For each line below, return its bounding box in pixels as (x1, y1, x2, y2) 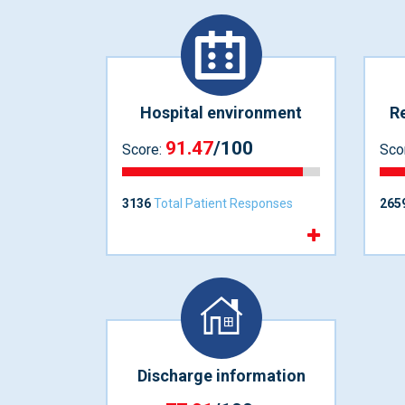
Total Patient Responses (151, 195, 293, 211)
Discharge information (137, 365, 306, 385)
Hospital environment (140, 103, 302, 123)
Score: (122, 140, 165, 158)
